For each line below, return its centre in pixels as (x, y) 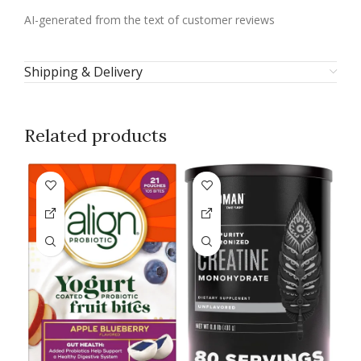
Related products (95, 135)
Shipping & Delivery (83, 71)
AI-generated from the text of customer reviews (149, 19)
